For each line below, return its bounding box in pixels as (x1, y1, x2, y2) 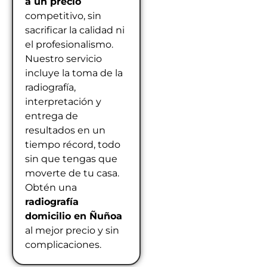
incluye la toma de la (25, 67, 123, 79)
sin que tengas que (25, 153, 117, 164)
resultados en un (25, 124, 105, 136)
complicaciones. (25, 238, 101, 250)
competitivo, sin (25, 10, 101, 21)
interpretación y (25, 95, 101, 107)
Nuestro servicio (25, 52, 102, 64)
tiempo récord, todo (25, 138, 120, 150)
